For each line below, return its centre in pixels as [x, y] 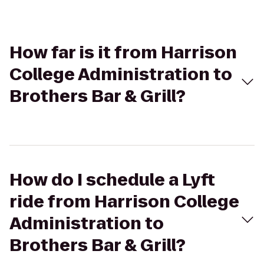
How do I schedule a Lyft [112, 180]
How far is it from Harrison [123, 53]
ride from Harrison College [124, 202]
